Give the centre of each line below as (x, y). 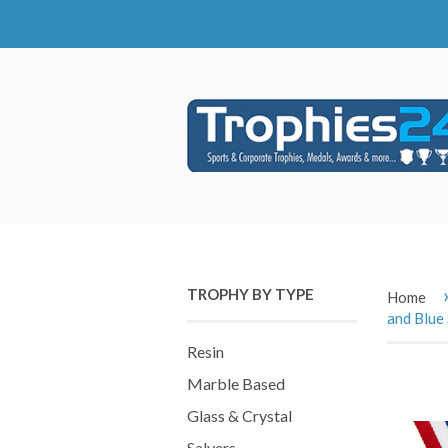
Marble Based (236, 383)
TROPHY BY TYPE (250, 294)
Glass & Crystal (239, 415)
